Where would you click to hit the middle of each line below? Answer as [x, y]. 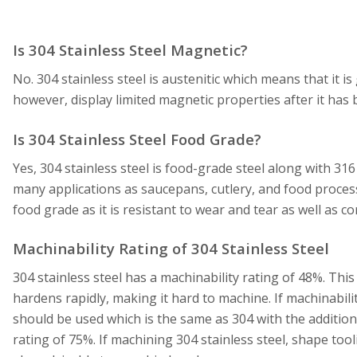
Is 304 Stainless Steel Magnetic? [130, 50]
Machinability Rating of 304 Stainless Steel [171, 249]
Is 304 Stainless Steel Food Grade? [137, 139]
